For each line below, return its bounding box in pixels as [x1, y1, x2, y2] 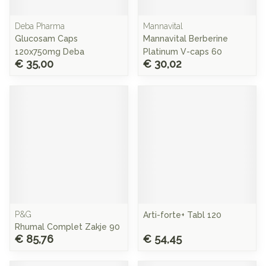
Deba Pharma [15, 21, 65, 31]
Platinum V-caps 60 [143, 47, 222, 56]
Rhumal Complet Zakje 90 [15, 222, 120, 232]
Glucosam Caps [15, 34, 78, 43]
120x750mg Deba [15, 47, 84, 56]
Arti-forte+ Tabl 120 [143, 210, 221, 220]
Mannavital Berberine [143, 34, 228, 43]
